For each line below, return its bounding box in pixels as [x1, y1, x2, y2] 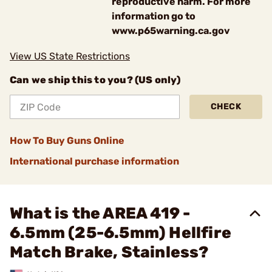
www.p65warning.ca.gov [112, 25, 230, 36]
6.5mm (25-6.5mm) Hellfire [10, 223, 232, 242]
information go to [112, 10, 195, 22]
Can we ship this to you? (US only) [10, 74, 180, 86]
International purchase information [10, 155, 179, 167]
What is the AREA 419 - [10, 204, 191, 223]
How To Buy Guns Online [10, 135, 124, 146]
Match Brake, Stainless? [10, 243, 209, 262]
